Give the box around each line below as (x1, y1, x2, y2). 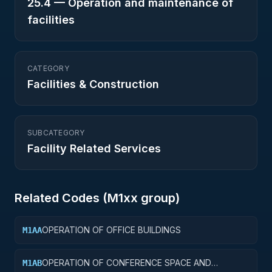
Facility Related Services (27, 142, 161, 155)
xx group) (123, 191, 180, 205)
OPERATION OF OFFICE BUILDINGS (42, 225, 181, 235)
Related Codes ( (15, 191, 107, 205)
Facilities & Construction (27, 78, 159, 90)
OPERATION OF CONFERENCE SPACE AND (42, 257, 211, 268)
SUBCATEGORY (27, 128, 85, 137)
